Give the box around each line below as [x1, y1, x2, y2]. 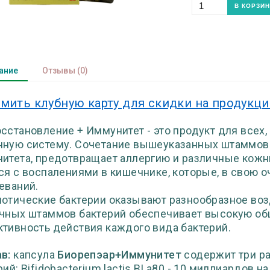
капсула [10, 248, 58, 261]
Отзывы [42, 66, 75, 75]
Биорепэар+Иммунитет [57, 248, 182, 261]
